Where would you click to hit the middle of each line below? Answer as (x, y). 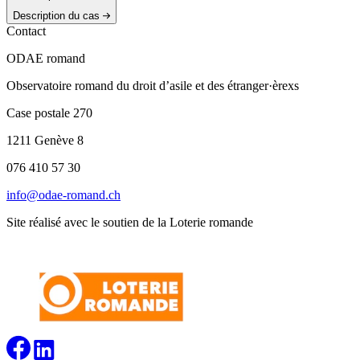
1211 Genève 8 (45, 140)
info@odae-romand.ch (63, 194)
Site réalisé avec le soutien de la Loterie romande (130, 222)
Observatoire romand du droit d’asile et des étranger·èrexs (153, 85)
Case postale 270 (49, 112)
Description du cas (56, 15)
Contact (26, 31)
